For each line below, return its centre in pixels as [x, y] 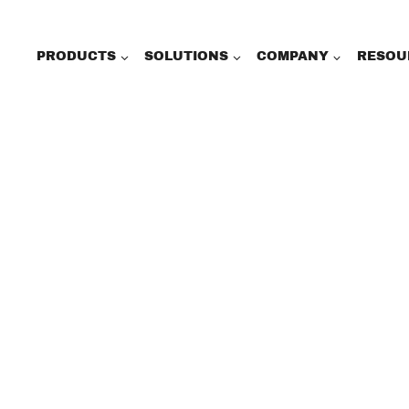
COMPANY [293, 57]
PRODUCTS [77, 57]
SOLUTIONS [187, 57]
